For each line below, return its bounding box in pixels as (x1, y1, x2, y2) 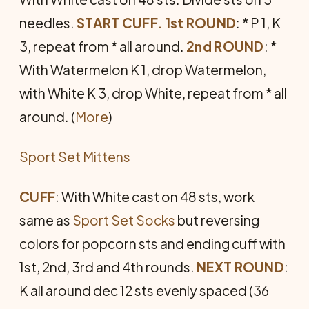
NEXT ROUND (197, 258, 284, 275)
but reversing (175, 211, 259, 228)
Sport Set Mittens (19, 148, 130, 165)
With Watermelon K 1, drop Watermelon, (19, 61, 266, 78)
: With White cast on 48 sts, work (55, 188, 255, 205)
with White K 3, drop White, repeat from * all (19, 84, 287, 101)
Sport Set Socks (72, 211, 175, 228)
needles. (19, 14, 77, 31)
